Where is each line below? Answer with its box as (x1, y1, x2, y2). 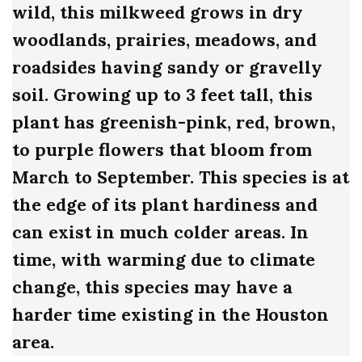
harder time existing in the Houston (12, 303, 329, 326)
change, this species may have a (12, 276, 293, 299)
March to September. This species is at (12, 166, 349, 189)
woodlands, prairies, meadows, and (12, 28, 317, 52)
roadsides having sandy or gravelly (12, 56, 322, 79)
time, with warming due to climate (12, 248, 315, 271)
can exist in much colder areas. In (12, 221, 309, 244)
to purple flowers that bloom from (12, 138, 312, 162)
